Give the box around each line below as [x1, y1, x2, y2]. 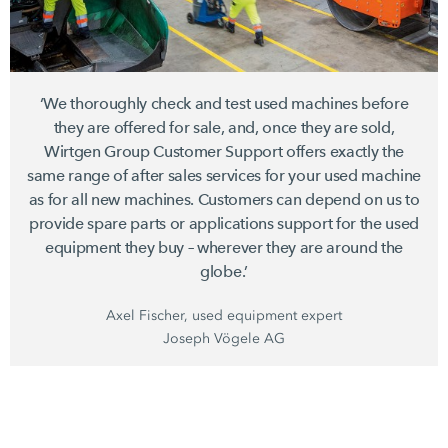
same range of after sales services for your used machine [26, 165, 422, 185]
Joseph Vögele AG [163, 329, 285, 347]
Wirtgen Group [43, 141, 150, 161]
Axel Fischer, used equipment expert [106, 306, 342, 324]
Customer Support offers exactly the [149, 141, 405, 161]
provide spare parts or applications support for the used [28, 213, 420, 233]
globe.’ [200, 261, 248, 281]
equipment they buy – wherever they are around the [44, 237, 404, 257]
